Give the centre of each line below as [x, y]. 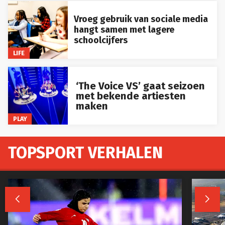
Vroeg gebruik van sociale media [141, 19]
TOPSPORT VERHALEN [85, 153]
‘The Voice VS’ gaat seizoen [140, 86]
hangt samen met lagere [124, 30]
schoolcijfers [100, 40]
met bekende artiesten [131, 96]
